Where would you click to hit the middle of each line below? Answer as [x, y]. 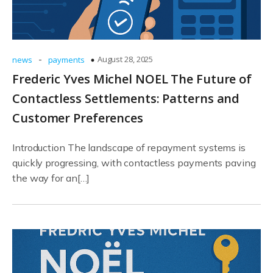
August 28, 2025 [125, 59]
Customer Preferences [78, 118]
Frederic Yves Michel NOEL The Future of [132, 79]
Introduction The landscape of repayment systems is [129, 147]
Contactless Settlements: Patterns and [126, 98]
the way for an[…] [51, 178]
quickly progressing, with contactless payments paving [134, 163]
